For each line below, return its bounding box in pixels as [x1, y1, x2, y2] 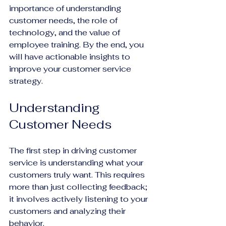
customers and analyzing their [9, 205, 128, 216]
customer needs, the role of [9, 15, 120, 26]
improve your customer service [9, 63, 133, 74]
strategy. [9, 75, 43, 86]
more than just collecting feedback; [9, 181, 149, 192]
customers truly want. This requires [9, 169, 147, 180]
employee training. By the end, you [9, 39, 146, 50]
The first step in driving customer [9, 145, 139, 156]
